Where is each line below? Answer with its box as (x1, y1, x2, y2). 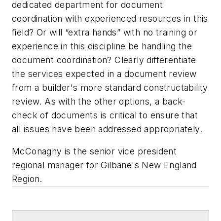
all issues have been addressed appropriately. (12, 123, 202, 134)
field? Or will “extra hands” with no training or (12, 27, 198, 37)
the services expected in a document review (12, 68, 197, 79)
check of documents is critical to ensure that (12, 110, 198, 120)
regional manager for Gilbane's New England (12, 160, 197, 171)
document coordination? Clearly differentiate (12, 54, 196, 65)
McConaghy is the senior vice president (12, 146, 177, 157)
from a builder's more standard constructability (12, 82, 208, 93)
